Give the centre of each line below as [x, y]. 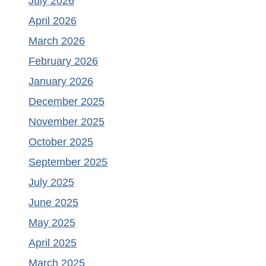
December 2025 [66, 102]
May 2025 [52, 223]
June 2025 [53, 203]
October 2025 [61, 142]
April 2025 [53, 243]
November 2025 [66, 122]
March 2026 [57, 41]
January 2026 [61, 82]
